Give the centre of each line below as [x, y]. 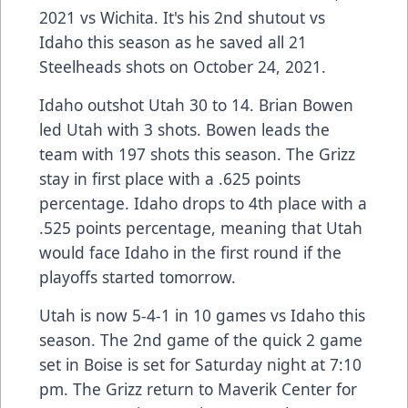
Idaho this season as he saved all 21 [173, 42]
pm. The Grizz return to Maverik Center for [198, 389]
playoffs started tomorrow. [140, 277]
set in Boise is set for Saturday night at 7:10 [200, 365]
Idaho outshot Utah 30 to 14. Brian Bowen [196, 105]
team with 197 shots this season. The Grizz [197, 154]
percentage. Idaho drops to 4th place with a [203, 204]
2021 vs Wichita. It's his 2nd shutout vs [182, 18]
